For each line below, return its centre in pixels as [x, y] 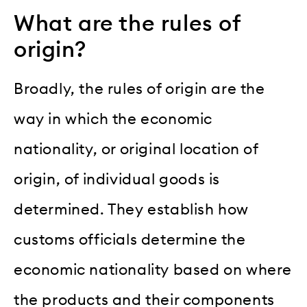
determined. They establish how [132, 210]
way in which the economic [113, 120]
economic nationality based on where [153, 270]
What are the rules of [127, 24]
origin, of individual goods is [117, 180]
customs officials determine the [130, 240]
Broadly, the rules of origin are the [139, 89]
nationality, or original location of [136, 150]
